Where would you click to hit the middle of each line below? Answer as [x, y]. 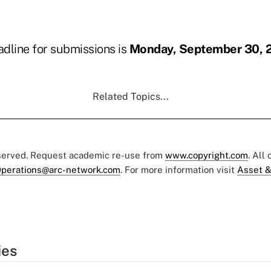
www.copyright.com [207, 155]
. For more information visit [179, 170]
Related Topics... [131, 96]
